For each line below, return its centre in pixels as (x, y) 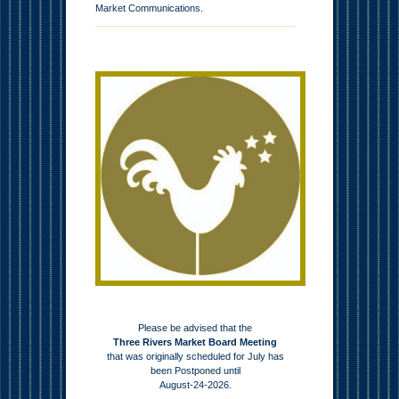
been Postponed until (195, 371)
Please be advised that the (195, 328)
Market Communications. (149, 8)
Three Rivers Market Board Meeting (195, 342)
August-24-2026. (195, 385)
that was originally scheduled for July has (195, 357)
